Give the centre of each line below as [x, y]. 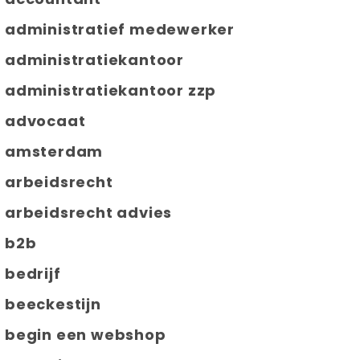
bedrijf [33, 273]
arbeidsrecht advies [89, 212]
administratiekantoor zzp [111, 90]
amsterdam [54, 151]
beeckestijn [53, 304]
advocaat [45, 121]
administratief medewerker [120, 29]
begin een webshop [86, 334]
